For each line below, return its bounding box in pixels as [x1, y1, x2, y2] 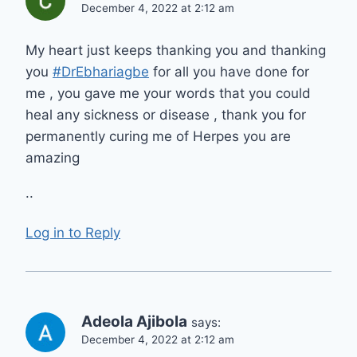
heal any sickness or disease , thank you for [25, 106, 306, 123]
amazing [25, 149, 80, 166]
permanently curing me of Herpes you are [25, 127, 291, 144]
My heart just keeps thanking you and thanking [25, 41, 326, 58]
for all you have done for [149, 63, 309, 80]
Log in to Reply [25, 225, 120, 241]
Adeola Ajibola [81, 312, 187, 331]
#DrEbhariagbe [53, 63, 149, 80]
